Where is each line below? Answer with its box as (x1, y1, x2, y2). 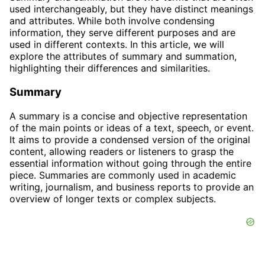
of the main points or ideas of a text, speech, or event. (9, 121, 254, 134)
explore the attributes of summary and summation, (9, 50, 237, 63)
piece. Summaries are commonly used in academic (9, 169, 236, 181)
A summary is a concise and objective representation (9, 109, 247, 122)
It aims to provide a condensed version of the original (9, 133, 250, 146)
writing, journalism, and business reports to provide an (9, 180, 254, 193)
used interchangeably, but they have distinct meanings (9, 3, 253, 15)
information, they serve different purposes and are (9, 27, 235, 39)
